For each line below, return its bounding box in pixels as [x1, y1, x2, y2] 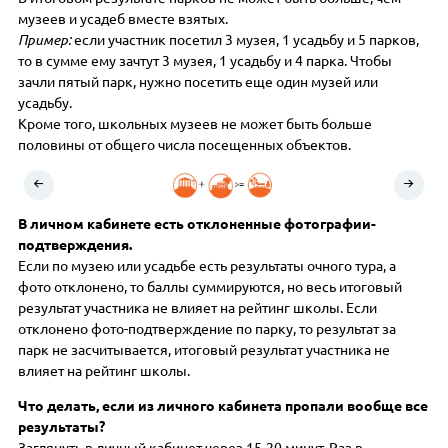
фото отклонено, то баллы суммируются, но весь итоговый [18, 278, 403, 295]
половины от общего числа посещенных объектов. [18, 137, 352, 154]
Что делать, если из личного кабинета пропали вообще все [18, 397, 429, 414]
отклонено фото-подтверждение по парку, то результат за [18, 320, 397, 337]
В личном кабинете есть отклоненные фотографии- [18, 215, 377, 232]
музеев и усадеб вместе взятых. [18, 11, 229, 28]
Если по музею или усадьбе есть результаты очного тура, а [18, 257, 397, 274]
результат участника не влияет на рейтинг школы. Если [18, 299, 378, 316]
